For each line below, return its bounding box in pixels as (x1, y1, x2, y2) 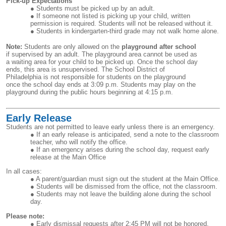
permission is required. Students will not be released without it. (30, 20, 213, 28)
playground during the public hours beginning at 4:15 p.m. (6, 88, 173, 96)
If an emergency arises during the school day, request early (36, 146, 209, 154)
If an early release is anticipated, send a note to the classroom (36, 131, 219, 139)
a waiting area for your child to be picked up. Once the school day (6, 58, 198, 66)
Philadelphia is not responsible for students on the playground (6, 73, 186, 81)
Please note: (6, 212, 44, 220)
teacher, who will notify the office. (30, 138, 128, 146)
